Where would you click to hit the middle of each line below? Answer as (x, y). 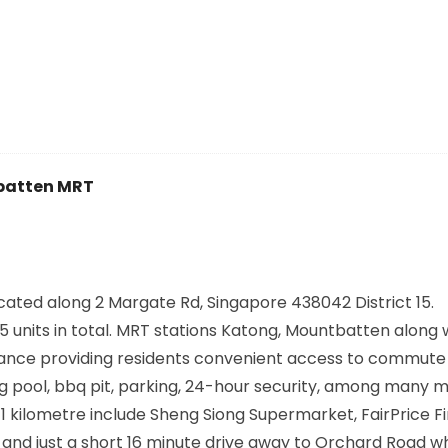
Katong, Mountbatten (305, 330)
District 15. (394, 302)
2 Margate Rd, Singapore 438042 (222, 302)
